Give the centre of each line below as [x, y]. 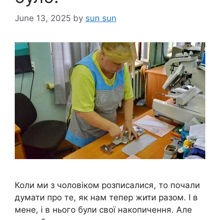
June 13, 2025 [43, 18]
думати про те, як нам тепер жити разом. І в [106, 197]
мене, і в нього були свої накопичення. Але [103, 209]
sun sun [101, 18]
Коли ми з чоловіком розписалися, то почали [107, 185]
